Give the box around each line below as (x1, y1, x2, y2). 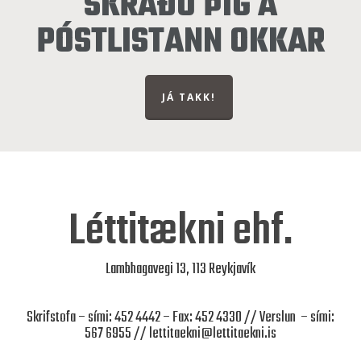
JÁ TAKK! (161, 90, 216, 105)
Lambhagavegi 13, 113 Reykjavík (106, 258, 255, 282)
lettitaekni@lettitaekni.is (149, 322, 276, 346)
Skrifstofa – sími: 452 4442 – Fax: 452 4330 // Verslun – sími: (27, 306, 334, 330)
